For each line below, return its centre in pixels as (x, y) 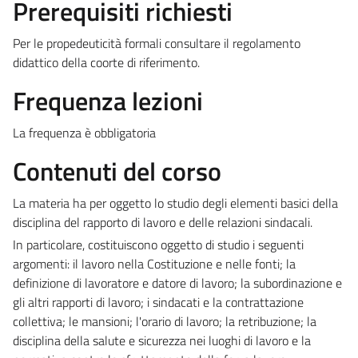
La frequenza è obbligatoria (86, 132)
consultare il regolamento (231, 43)
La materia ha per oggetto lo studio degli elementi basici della (175, 203)
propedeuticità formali (104, 43)
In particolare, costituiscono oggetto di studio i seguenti (158, 244)
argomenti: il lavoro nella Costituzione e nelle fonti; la (154, 263)
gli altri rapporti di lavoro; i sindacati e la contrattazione (158, 302)
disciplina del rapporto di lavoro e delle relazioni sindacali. (164, 222)
